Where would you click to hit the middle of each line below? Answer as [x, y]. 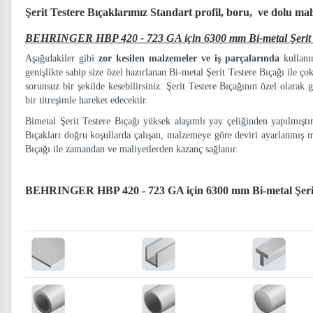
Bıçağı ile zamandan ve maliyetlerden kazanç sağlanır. [132, 149]
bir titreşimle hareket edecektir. [87, 100]
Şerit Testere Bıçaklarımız [88, 12]
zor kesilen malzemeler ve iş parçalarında [189, 58]
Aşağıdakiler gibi [62, 58]
